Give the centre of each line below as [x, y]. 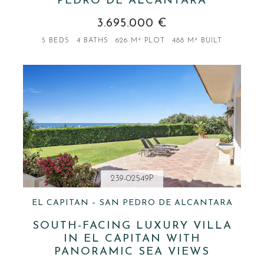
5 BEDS [56, 40]
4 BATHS [93, 40]
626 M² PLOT [140, 40]
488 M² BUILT [197, 40]
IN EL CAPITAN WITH [132, 239]
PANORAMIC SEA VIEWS [132, 252]
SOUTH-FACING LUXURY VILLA [132, 226]
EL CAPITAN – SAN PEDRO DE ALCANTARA [132, 203]
